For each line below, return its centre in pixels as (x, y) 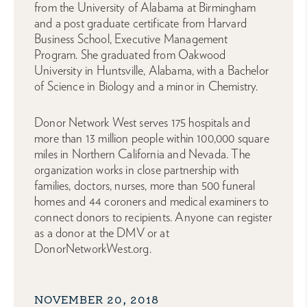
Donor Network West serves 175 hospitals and (142, 123)
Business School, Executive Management (131, 39)
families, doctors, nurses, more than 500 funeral (145, 186)
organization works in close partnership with (136, 170)
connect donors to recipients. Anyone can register (153, 217)
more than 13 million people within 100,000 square (152, 138)
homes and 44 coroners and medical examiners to (152, 201)
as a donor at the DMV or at (102, 233)
